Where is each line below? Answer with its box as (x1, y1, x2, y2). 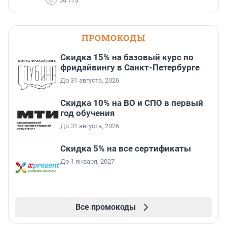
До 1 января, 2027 (60, 158, 115, 166)
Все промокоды (75, 202, 136, 212)
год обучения (60, 108, 115, 119)
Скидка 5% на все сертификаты (60, 143, 191, 154)
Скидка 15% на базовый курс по (60, 52, 194, 63)
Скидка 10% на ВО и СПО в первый (60, 98, 203, 108)
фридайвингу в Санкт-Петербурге (60, 62, 200, 73)
